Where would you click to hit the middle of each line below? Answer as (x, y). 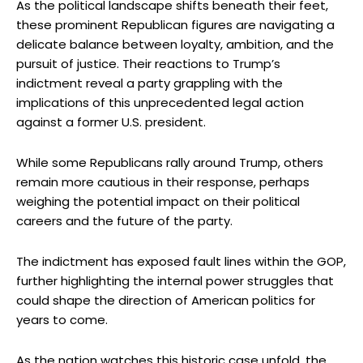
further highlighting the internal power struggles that (175, 280)
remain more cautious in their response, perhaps (163, 181)
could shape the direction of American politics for (166, 300)
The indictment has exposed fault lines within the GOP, (181, 261)
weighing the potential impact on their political (158, 201)
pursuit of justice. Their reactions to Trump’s (148, 63)
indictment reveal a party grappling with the (149, 83)
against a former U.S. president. (111, 122)
